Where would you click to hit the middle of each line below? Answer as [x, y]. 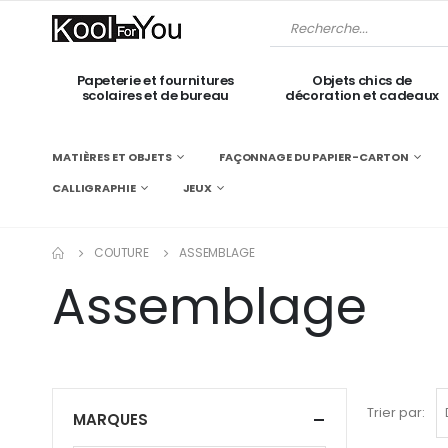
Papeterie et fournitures [155, 80]
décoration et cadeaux [362, 95]
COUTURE [121, 252]
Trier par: [396, 412]
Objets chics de [362, 80]
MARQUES [110, 419]
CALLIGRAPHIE [94, 188]
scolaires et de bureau [155, 95]
